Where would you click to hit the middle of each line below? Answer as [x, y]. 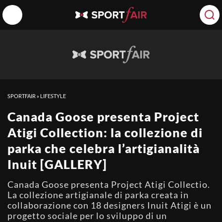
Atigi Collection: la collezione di [105, 132]
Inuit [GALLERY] [57, 164]
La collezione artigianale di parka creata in [98, 195]
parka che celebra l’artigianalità [104, 148]
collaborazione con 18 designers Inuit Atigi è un [110, 205]
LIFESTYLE [53, 96]
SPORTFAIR [22, 96]
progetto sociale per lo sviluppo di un [87, 216]
